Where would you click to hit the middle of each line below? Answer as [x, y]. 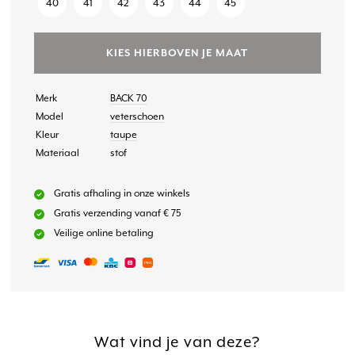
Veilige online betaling [104, 233]
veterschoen [137, 116]
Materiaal [58, 153]
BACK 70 [129, 98]
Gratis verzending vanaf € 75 [118, 213]
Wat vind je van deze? [177, 342]
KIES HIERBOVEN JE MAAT [177, 52]
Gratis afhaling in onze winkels [122, 193]
